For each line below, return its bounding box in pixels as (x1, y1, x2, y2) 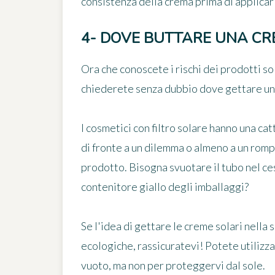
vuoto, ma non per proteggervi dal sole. (81, 258, 265, 273)
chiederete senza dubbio (81, 82, 199, 96)
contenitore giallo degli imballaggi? (81, 180, 249, 194)
